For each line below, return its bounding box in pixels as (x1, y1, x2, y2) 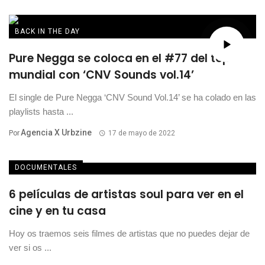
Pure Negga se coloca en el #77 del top (9, 50, 230, 66)
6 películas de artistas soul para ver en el (9, 186, 244, 202)
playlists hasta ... (9, 106, 73, 117)
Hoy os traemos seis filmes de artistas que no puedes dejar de (9, 228, 250, 238)
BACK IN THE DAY (15, 27, 80, 35)
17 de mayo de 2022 (108, 128, 175, 137)
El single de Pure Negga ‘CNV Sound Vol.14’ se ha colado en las (9, 92, 256, 102)
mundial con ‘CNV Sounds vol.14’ (9, 66, 194, 83)
